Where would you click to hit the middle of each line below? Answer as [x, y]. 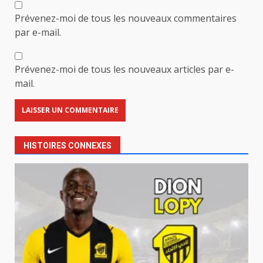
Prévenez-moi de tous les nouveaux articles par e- [124, 69]
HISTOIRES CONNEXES [68, 145]
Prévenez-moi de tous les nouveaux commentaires [126, 18]
